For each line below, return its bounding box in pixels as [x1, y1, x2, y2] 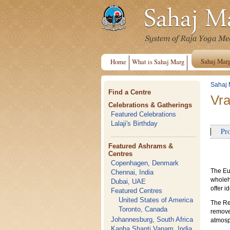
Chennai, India [111, 168, 154, 176]
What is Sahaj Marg [132, 57, 184, 66]
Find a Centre [108, 88, 151, 96]
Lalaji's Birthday [111, 120, 158, 127]
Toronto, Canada [119, 205, 168, 213]
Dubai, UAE [111, 178, 146, 185]
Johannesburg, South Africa [111, 216, 194, 223]
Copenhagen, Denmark [111, 159, 179, 167]
